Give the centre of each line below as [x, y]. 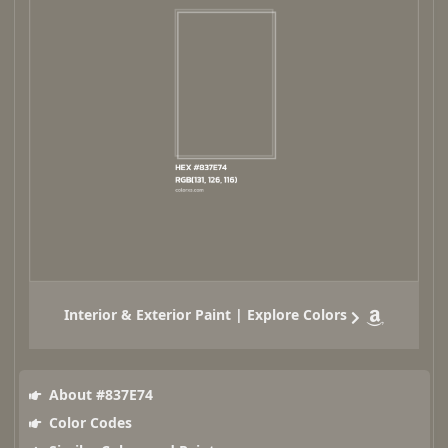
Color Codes [88, 423]
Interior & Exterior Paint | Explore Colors [205, 315]
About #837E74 [98, 395]
